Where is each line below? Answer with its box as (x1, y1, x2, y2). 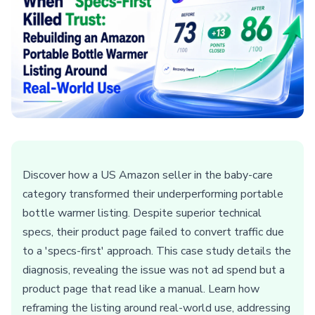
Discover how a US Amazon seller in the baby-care (22, 167, 273, 183)
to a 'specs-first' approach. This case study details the (22, 243, 291, 259)
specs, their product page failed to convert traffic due (22, 224, 284, 240)
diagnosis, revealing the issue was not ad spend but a (22, 262, 285, 278)
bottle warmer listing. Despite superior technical (22, 205, 262, 221)
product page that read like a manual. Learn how (22, 281, 259, 297)
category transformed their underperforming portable (22, 186, 283, 202)
